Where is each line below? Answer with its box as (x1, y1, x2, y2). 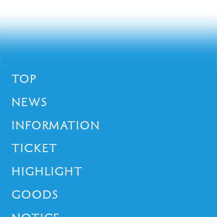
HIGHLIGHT (11, 165, 83, 177)
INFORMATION (11, 119, 100, 131)
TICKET (11, 142, 58, 154)
